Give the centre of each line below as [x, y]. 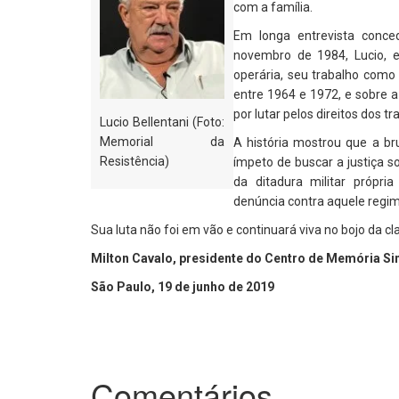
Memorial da [162, 142]
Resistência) [134, 161]
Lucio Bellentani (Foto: [162, 122]
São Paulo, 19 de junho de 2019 [183, 287]
